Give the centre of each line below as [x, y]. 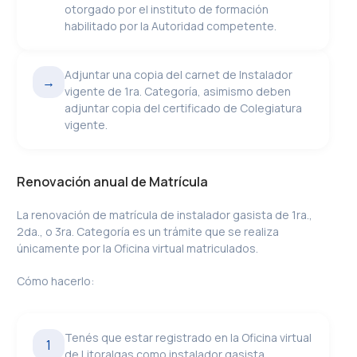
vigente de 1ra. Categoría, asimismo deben [178, 91]
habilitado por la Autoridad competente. [171, 26]
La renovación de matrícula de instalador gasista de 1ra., [165, 215]
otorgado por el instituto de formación [167, 9]
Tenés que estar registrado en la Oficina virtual [188, 337]
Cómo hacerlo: [56, 281]
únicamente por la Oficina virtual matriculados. [138, 248]
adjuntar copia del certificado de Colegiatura [184, 108]
